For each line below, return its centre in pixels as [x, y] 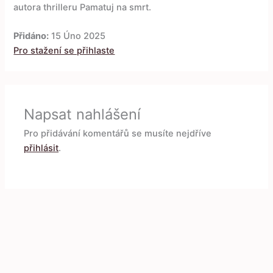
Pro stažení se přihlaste [64, 51]
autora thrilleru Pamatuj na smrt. [83, 8]
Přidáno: [31, 36]
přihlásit [41, 148]
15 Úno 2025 [77, 36]
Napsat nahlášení [83, 115]
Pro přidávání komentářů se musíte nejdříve [118, 134]
